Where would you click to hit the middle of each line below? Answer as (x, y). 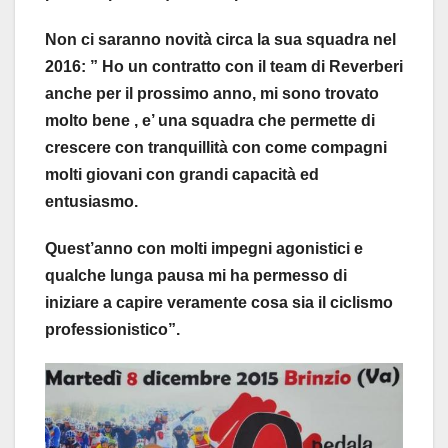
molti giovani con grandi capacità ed (182, 175)
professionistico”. (112, 330)
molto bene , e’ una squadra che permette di (210, 121)
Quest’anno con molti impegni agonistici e (204, 249)
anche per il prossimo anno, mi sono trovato (212, 94)
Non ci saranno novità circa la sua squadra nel (220, 40)
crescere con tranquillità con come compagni (216, 148)
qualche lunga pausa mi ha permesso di (196, 276)
